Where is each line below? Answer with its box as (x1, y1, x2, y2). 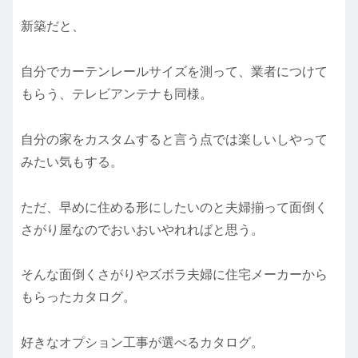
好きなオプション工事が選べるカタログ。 (21, 336, 264, 350)
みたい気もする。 (21, 154, 123, 169)
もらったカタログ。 (21, 290, 136, 304)
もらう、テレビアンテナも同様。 (21, 86, 213, 101)
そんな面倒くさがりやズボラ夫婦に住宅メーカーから (21, 268, 328, 282)
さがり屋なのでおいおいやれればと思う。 (21, 222, 264, 237)
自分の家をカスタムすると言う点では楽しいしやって (21, 132, 328, 146)
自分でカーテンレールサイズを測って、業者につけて (21, 64, 328, 78)
